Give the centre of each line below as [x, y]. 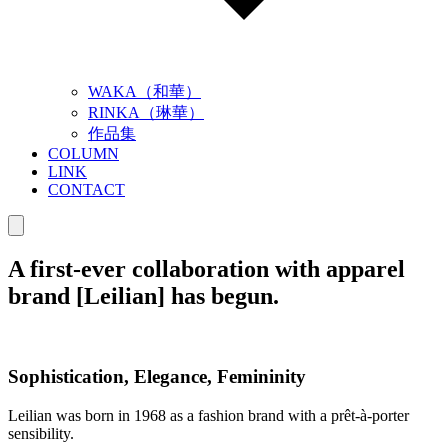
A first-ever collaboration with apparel [206, 268]
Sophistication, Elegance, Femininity [157, 377]
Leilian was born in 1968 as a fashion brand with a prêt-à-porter [208, 415]
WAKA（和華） [144, 91]
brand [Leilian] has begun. [143, 295]
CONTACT [86, 189]
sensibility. [41, 433]
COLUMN [83, 153]
